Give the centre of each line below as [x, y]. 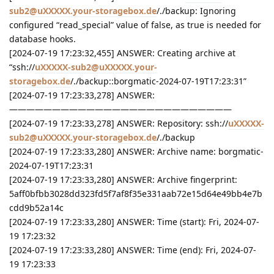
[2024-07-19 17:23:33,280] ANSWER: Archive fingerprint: [123, 180]
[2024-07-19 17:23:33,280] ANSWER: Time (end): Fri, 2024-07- [133, 250]
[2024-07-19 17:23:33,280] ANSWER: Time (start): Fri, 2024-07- [134, 222]
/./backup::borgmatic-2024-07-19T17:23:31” [158, 81]
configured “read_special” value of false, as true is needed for [135, 25]
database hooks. [43, 39]
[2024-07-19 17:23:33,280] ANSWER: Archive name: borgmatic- [136, 152]
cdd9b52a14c [36, 208]
